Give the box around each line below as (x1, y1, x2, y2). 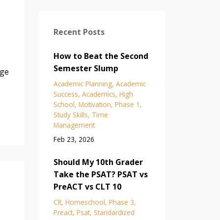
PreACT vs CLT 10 (53, 181, 121, 192)
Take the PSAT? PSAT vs (53, 168, 148, 180)
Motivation (78, 99, 111, 109)
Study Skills (53, 110, 88, 119)
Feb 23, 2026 (53, 134, 94, 144)
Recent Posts (53, 26, 105, 37)
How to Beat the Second (53, 50, 148, 61)
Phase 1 (114, 99, 140, 109)
